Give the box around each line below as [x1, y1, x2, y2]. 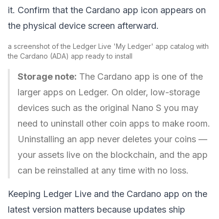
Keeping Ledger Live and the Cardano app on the [8, 189, 207, 199]
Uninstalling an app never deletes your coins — [18, 134, 207, 144]
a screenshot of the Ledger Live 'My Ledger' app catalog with [8, 42, 209, 50]
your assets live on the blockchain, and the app [18, 150, 208, 160]
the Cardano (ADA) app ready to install [8, 52, 132, 60]
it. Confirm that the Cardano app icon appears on [8, 5, 206, 15]
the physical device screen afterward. [8, 21, 159, 31]
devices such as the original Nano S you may [18, 103, 198, 113]
